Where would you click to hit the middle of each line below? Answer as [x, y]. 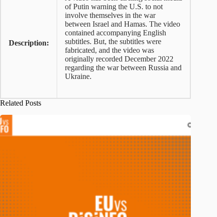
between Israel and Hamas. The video [123, 24]
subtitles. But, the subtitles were [113, 41]
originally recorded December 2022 [119, 59]
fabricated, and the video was [109, 50]
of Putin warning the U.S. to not [114, 7]
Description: [29, 43]
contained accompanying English [116, 33]
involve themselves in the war [110, 15]
